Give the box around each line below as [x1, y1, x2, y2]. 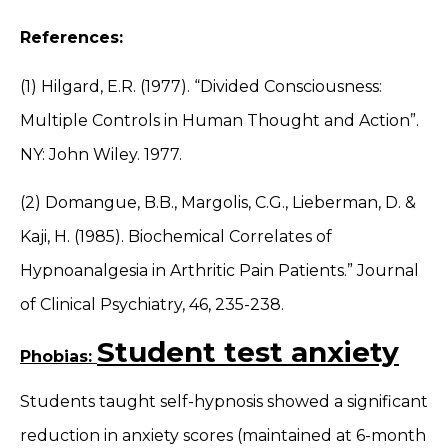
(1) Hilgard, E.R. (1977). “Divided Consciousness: [20, 76, 382, 96]
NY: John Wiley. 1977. [20, 144, 186, 164]
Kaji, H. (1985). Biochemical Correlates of [20, 226, 332, 246]
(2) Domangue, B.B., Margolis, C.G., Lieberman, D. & [20, 192, 416, 212]
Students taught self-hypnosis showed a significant [20, 392, 428, 412]
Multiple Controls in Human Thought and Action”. [20, 110, 419, 130]
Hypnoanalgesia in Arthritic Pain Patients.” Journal [20, 260, 419, 280]
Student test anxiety [97, 335, 399, 370]
